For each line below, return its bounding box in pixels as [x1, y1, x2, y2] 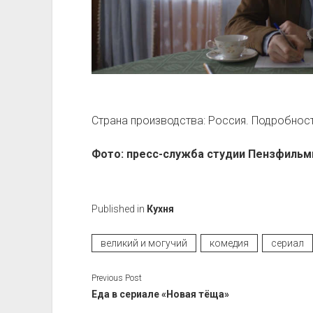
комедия [209, 238, 249, 249]
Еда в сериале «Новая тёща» [91, 289, 229, 300]
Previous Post [91, 273, 142, 284]
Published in [91, 203, 147, 215]
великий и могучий [100, 238, 187, 249]
